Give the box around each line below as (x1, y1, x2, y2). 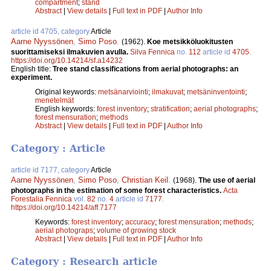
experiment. (11, 73, 52, 82)
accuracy (125, 218, 155, 227)
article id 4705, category (11, 27, 91, 36)
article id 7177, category (11, 166, 91, 175)
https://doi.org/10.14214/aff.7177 (11, 203, 117, 212)
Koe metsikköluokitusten (147, 37, 233, 46)
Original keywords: (35, 87, 98, 96)
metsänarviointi (98, 87, 148, 96)
